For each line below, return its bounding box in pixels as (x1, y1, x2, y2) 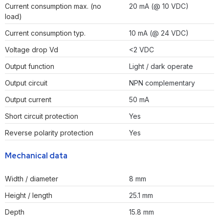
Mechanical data (5, 151, 67, 161)
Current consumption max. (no (5, 2, 101, 11)
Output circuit (5, 79, 47, 88)
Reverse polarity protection (5, 129, 93, 137)
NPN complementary (129, 79, 195, 88)
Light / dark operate (129, 62, 193, 71)
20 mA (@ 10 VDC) (129, 2, 189, 11)
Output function (5, 62, 54, 71)
